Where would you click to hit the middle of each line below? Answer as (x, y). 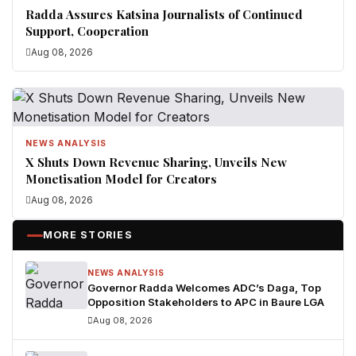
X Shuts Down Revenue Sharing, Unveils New (156, 162)
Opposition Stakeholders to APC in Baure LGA (206, 302)
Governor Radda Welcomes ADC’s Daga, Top (204, 288)
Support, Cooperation (87, 31)
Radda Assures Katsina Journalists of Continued (164, 14)
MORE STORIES (88, 235)
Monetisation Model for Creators (121, 179)
